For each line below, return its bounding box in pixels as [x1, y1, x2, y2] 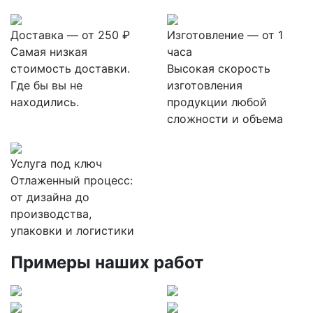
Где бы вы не [10, 78, 82, 92]
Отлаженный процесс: [10, 173, 133, 187]
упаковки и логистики [10, 224, 134, 238]
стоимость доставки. [10, 61, 130, 75]
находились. [10, 95, 79, 109]
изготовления [167, 78, 242, 92]
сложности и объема [167, 112, 283, 126]
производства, [10, 207, 92, 221]
